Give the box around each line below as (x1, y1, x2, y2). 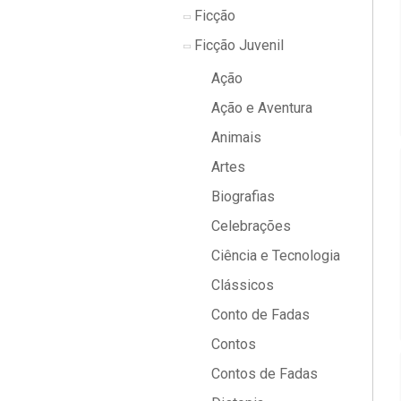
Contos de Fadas (208, 365, 318, 382)
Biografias (208, 188, 275, 205)
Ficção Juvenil (191, 37, 284, 54)
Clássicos (208, 277, 274, 294)
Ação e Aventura (208, 99, 312, 116)
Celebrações (208, 218, 291, 235)
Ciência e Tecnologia (208, 247, 340, 264)
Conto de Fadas (208, 306, 310, 323)
